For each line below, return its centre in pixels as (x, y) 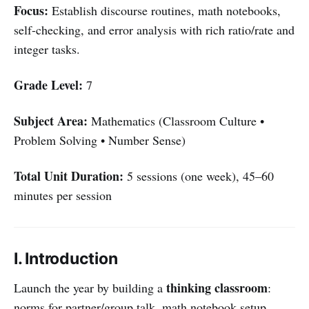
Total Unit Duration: (69, 176)
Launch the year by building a (90, 287)
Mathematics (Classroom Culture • (176, 120)
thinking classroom (217, 287)
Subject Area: (51, 120)
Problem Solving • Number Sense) (100, 140)
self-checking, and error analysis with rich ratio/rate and (154, 29)
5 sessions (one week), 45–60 (199, 176)
